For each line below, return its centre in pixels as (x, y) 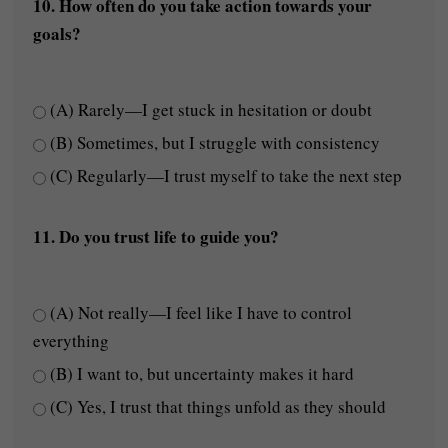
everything (71, 340)
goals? (57, 33)
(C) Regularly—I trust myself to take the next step (224, 175)
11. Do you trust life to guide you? (156, 236)
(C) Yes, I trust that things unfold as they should (216, 406)
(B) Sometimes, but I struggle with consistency (213, 142)
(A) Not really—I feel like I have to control (199, 312)
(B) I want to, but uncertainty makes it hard (200, 373)
